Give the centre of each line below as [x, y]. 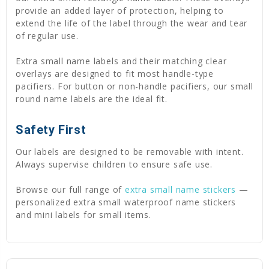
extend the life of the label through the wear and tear [132, 23]
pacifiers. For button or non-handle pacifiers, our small [134, 86]
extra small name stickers [181, 189]
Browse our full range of [71, 189]
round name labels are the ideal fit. [92, 98]
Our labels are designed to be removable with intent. [130, 151]
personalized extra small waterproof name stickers [126, 202]
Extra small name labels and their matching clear [121, 61]
